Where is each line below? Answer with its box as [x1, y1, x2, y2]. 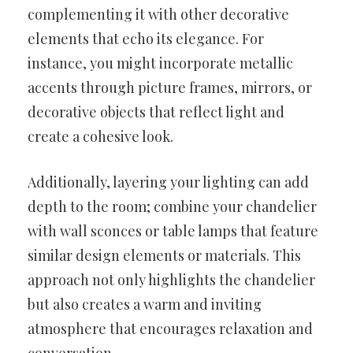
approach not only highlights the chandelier [28, 269, 315, 289]
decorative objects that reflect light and [28, 102, 284, 121]
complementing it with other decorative [28, 4, 289, 24]
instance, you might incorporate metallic [28, 53, 293, 72]
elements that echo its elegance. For [28, 28, 264, 48]
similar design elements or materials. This [28, 245, 301, 265]
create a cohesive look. [28, 126, 173, 146]
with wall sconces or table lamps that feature [28, 221, 318, 240]
